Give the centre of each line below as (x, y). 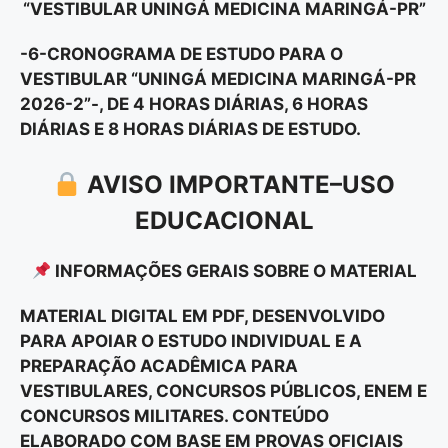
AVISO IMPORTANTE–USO (237, 185)
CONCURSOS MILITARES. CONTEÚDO (174, 416)
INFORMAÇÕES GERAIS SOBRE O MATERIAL (233, 271)
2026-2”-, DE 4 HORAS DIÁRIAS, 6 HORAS (194, 103)
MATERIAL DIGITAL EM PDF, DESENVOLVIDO (202, 316)
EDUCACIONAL (224, 221)
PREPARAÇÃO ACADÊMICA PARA (159, 366)
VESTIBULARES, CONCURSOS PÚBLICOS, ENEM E (223, 391)
